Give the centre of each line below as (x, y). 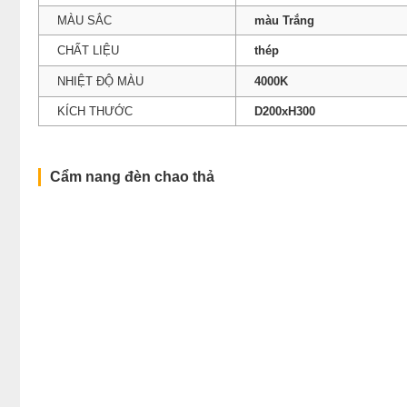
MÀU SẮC (84, 20)
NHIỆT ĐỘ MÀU (100, 81)
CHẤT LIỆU (88, 50)
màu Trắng (284, 20)
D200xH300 (285, 111)
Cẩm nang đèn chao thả (132, 176)
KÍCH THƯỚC (95, 111)
